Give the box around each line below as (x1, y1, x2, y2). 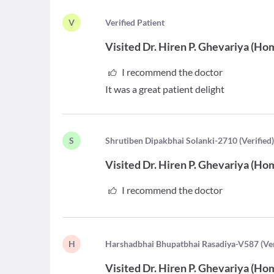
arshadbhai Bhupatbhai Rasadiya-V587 (112, 239, 259, 249)
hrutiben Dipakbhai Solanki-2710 (110, 135, 238, 146)
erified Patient (111, 17, 165, 28)
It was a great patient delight (105, 83, 225, 95)
